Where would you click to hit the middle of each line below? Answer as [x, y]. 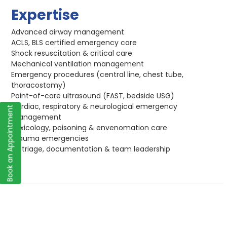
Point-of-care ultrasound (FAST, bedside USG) [93, 96]
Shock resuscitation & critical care [72, 53]
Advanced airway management [68, 32]
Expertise [45, 15]
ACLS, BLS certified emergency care [74, 43]
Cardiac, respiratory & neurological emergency [94, 107]
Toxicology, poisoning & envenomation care [89, 128]
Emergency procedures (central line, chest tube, [98, 75]
